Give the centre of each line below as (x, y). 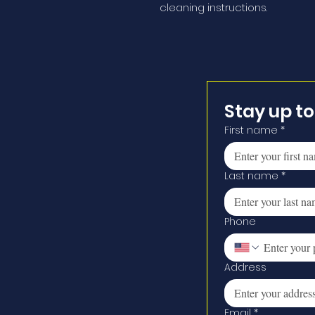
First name (251, 130)
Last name (251, 176)
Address (245, 267)
